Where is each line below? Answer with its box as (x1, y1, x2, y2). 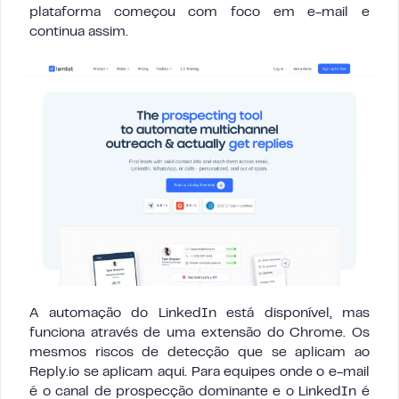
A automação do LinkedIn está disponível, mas (29, 307, 370, 321)
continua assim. (29, 26, 128, 39)
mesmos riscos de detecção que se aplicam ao (29, 346, 370, 360)
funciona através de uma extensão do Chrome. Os (29, 327, 370, 340)
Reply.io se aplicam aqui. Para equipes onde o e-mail (29, 366, 370, 379)
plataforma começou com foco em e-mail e (29, 6, 370, 20)
